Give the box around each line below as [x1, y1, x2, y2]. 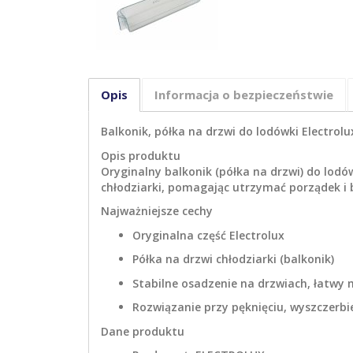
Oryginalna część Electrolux [132, 227, 284, 243]
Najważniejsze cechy [101, 203, 213, 219]
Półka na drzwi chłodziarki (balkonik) [132, 251, 334, 267]
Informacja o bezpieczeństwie [154, 87, 333, 103]
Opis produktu [101, 147, 180, 163]
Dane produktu [101, 323, 184, 339]
